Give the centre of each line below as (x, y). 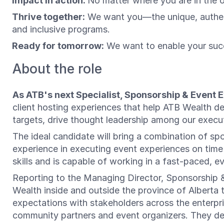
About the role (57, 69)
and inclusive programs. (62, 29)
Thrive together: (48, 17)
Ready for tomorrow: (58, 46)
